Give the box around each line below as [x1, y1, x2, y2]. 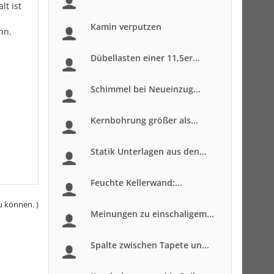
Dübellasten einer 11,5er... [91, 52, 200, 64]
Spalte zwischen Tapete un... [91, 239, 209, 251]
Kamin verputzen [91, 21, 161, 32]
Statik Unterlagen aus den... [91, 146, 207, 157]
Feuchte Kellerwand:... [91, 177, 182, 188]
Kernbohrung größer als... [91, 114, 198, 126]
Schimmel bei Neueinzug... [91, 83, 201, 95]
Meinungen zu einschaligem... [91, 208, 214, 220]
